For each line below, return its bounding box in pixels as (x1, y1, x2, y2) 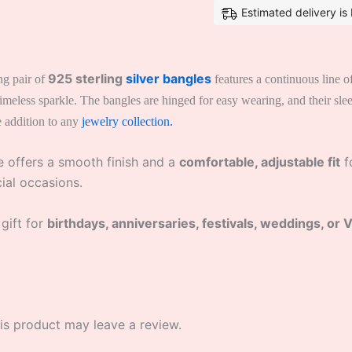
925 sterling (48, 70, 126, 86)
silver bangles (126, 70, 211, 86)
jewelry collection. (79, 114, 173, 128)
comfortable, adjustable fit (179, 154, 340, 170)
